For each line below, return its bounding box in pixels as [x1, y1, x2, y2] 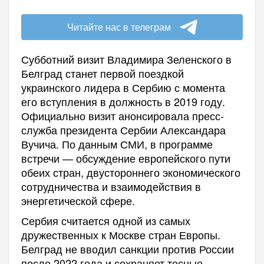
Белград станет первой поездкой [21, 65, 184, 81]
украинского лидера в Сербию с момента [21, 80, 225, 95]
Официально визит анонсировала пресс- [21, 108, 224, 123]
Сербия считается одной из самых [21, 213, 190, 228]
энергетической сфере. [21, 193, 135, 208]
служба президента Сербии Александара [21, 122, 226, 137]
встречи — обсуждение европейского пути [21, 150, 230, 166]
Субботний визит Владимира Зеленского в [21, 51, 232, 67]
